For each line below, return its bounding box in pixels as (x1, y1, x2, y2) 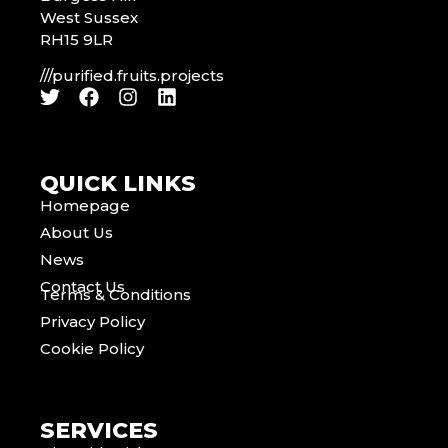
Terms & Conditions (40, 284, 191, 304)
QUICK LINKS (40, 169, 196, 197)
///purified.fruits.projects (40, 66, 224, 86)
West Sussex (40, 8, 138, 28)
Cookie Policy (40, 338, 144, 358)
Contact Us (40, 276, 125, 296)
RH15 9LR (40, 30, 113, 50)
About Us (40, 222, 113, 242)
